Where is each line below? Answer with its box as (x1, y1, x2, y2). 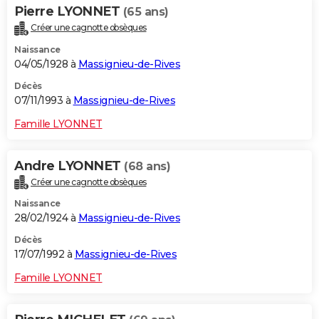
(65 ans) (122, 4, 169, 19)
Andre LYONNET (14, 157, 124, 174)
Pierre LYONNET (14, 3, 123, 19)
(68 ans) (124, 159, 170, 173)
